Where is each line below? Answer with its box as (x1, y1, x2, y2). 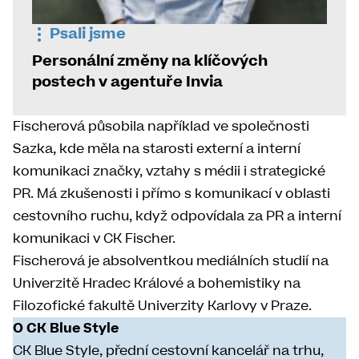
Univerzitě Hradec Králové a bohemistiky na (13, 274, 301, 293)
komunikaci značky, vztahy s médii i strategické (13, 162, 325, 181)
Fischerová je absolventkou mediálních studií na (13, 252, 329, 271)
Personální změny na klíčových (32, 50, 268, 72)
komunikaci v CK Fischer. (13, 229, 175, 248)
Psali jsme (46, 23, 126, 45)
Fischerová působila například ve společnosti (13, 117, 309, 136)
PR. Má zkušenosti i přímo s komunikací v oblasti (13, 184, 330, 204)
